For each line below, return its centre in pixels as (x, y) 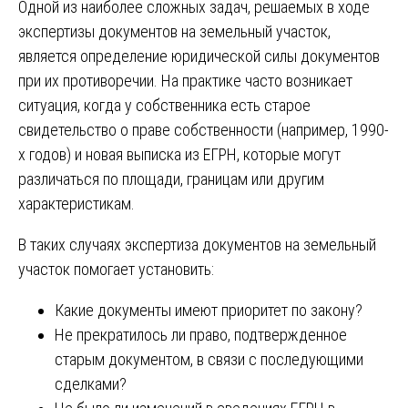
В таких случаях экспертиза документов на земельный (197, 244)
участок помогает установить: (116, 269)
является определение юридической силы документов (199, 56)
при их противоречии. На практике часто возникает (185, 80)
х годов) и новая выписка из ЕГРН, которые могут (179, 154)
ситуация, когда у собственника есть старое (164, 105)
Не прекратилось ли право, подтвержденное (201, 334)
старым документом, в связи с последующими (209, 359)
